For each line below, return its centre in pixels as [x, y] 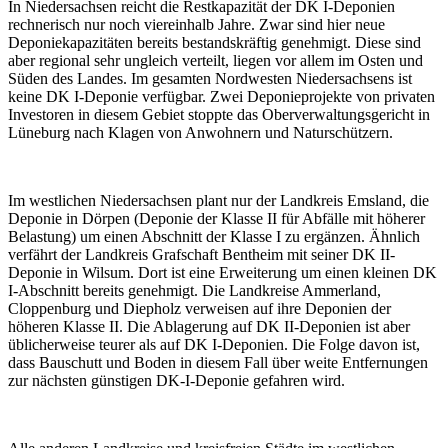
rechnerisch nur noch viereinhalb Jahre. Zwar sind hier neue [196, 24]
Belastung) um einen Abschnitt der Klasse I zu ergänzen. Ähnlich [214, 236]
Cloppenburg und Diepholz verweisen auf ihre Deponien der [199, 308]
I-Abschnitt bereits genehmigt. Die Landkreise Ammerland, [194, 290]
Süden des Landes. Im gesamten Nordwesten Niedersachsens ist [210, 78]
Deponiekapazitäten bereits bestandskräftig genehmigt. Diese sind [214, 42]
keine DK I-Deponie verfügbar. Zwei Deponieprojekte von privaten [221, 96]
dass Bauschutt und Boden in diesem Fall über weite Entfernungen [218, 362]
